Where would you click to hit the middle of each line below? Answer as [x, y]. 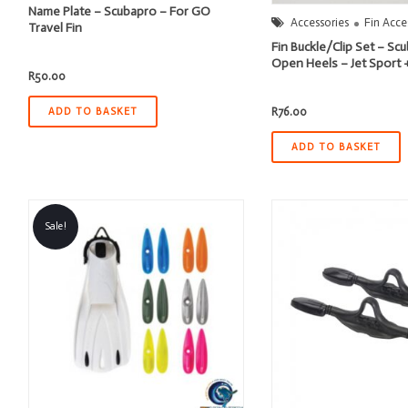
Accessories [320, 23]
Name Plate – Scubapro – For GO [119, 11]
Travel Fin [55, 28]
